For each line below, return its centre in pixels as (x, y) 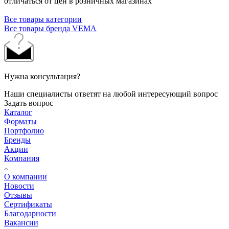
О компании (26, 176)
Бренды (17, 140)
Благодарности (30, 213)
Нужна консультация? (42, 76)
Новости (19, 186)
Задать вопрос (29, 103)
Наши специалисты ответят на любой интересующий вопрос (111, 94)
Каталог (18, 112)
